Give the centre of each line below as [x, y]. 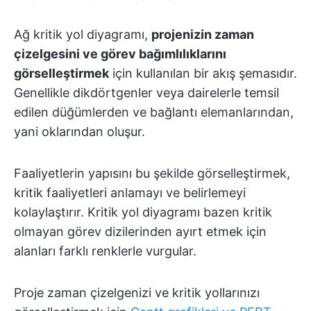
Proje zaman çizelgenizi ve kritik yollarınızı [137, 293]
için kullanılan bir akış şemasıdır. [203, 74]
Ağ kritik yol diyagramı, [83, 35]
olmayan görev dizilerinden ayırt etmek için [140, 232]
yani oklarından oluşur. [79, 132]
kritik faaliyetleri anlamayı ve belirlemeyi [130, 193]
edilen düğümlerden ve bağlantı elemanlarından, [154, 112]
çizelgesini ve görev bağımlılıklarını [120, 54]
